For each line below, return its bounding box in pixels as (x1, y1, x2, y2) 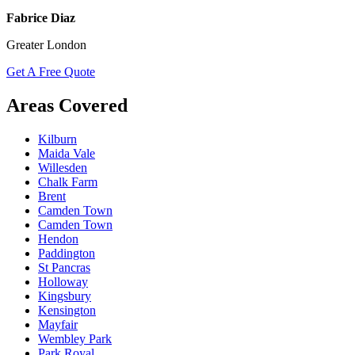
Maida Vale (38, 146, 95, 160)
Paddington (38, 246, 95, 260)
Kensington (38, 303, 96, 317)
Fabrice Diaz (6, 10, 75, 25)
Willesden (38, 160, 87, 174)
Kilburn (38, 132, 77, 146)
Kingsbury (38, 288, 91, 303)
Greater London (6, 37, 86, 52)
